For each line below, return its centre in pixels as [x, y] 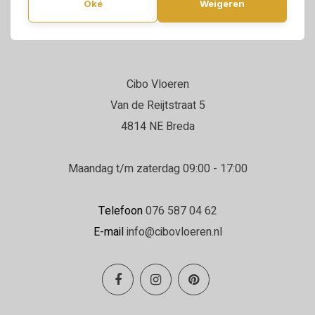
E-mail [108, 232]
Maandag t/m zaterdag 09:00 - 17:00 [157, 169]
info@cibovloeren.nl [174, 232]
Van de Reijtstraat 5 [157, 106]
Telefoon [120, 211]
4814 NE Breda [157, 127]
